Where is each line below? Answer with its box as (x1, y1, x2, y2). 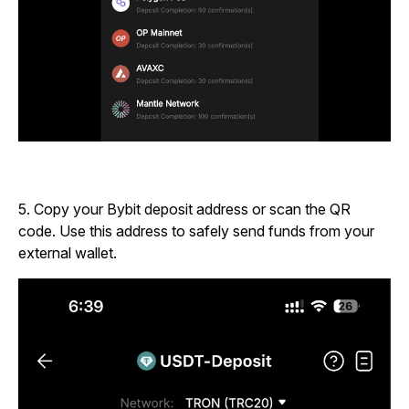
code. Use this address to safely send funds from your (18, 222, 374, 241)
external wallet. (18, 244, 117, 263)
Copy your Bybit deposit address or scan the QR (34, 200, 351, 219)
